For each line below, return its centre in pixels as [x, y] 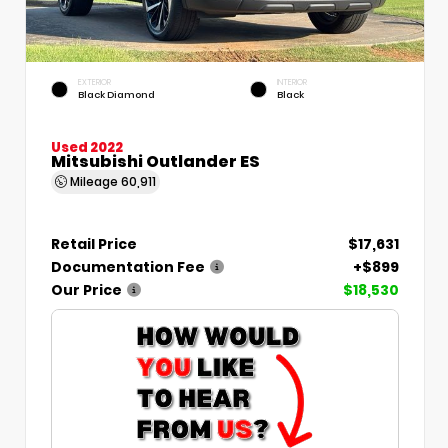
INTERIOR [292, 82]
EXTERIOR [94, 82]
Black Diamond [116, 94]
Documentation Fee [128, 266]
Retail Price [94, 243]
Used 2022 [87, 146]
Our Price [86, 289]
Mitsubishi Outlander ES [155, 160]
